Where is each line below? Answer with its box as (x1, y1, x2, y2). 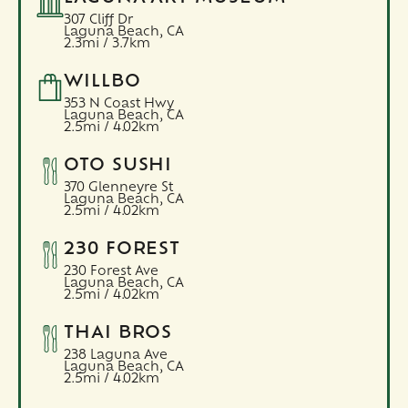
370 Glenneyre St (63, 181, 173, 194)
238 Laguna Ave (63, 349, 168, 362)
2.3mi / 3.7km (63, 37, 150, 50)
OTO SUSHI (63, 157, 173, 175)
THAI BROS (63, 324, 173, 342)
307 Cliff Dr (63, 14, 133, 26)
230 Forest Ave (63, 265, 158, 278)
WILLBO (63, 73, 141, 91)
